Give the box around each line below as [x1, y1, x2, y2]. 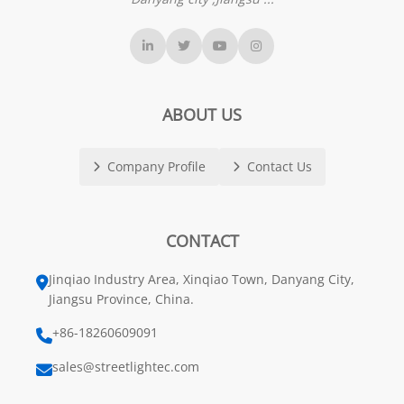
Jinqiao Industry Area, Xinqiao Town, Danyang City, [49, 270, 354, 288]
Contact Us [246, 157, 312, 175]
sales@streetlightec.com [52, 357, 199, 375]
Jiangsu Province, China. [49, 289, 194, 308]
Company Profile [106, 157, 206, 175]
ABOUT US [162, 103, 242, 125]
